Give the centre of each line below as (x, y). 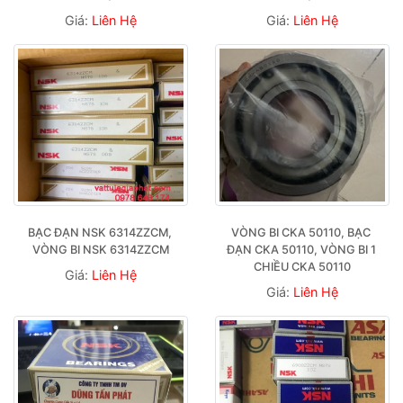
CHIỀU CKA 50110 (302, 266)
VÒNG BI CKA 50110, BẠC (301, 232)
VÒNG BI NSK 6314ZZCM (101, 249)
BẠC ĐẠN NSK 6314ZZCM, (99, 232)
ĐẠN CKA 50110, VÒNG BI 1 (301, 249)
